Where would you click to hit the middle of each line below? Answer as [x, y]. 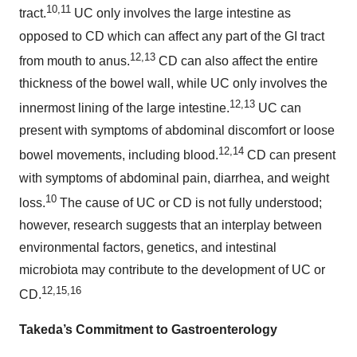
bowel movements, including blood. [119, 155]
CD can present [291, 155]
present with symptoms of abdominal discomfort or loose [177, 131]
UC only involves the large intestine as [181, 14]
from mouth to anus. [75, 61]
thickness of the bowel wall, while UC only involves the [173, 83]
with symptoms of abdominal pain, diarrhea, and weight [174, 178]
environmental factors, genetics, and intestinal [148, 247]
